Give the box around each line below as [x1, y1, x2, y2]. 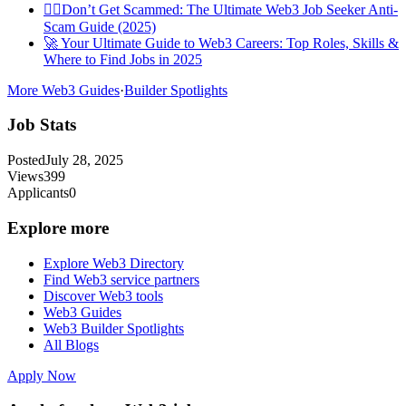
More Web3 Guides [7, 82, 120, 98]
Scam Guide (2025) [43, 18, 156, 34]
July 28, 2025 [45, 152, 123, 169]
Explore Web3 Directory [43, 255, 184, 271]
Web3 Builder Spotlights [43, 320, 184, 336]
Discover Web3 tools [43, 287, 163, 304]
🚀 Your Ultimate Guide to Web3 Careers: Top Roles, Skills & [43, 34, 399, 51]
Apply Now [7, 367, 76, 383]
